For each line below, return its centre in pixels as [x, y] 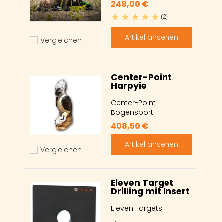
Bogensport [132, 113]
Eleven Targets [137, 208]
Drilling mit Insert [150, 192]
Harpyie [129, 86]
